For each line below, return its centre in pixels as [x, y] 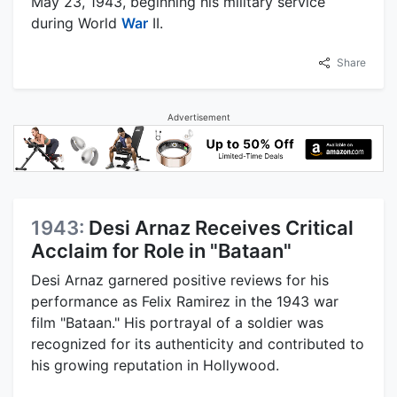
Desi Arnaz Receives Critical [221, 228]
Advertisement [198, 117]
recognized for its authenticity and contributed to [198, 344]
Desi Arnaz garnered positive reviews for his [180, 280]
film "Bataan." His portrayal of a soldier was [177, 323]
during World [76, 23]
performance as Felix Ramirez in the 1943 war [185, 302]
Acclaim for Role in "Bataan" [161, 251]
